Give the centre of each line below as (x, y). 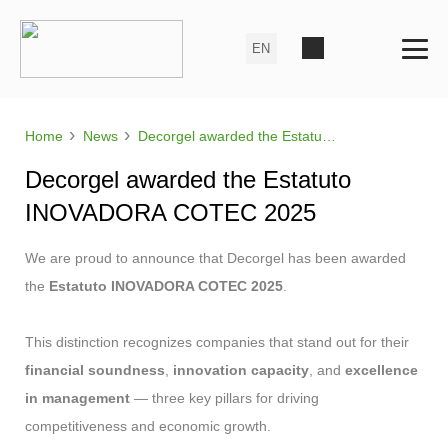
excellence (381, 370)
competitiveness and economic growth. (148, 426)
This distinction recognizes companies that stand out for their (217, 342)
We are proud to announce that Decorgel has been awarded (215, 258)
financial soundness (95, 370)
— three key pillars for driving (224, 398)
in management (77, 398)
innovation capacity (241, 370)
